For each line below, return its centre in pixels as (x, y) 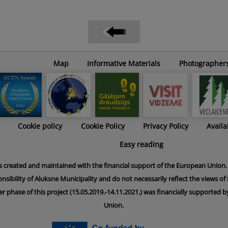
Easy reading (141, 144)
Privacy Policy (165, 126)
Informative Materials (124, 64)
